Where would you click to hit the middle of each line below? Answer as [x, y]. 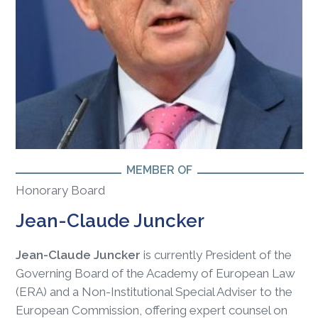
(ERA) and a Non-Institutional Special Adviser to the [154, 292]
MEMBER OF [159, 170]
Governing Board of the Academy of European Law [156, 274]
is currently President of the [216, 255]
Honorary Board [61, 191]
